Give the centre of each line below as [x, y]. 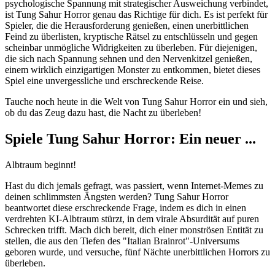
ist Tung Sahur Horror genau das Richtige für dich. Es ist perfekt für [136, 14]
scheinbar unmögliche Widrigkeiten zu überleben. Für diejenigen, [131, 47]
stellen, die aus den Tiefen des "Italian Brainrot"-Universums [122, 241]
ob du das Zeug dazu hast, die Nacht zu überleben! [103, 112]
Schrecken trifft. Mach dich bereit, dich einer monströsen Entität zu [134, 230]
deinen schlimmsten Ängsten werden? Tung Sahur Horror [117, 196]
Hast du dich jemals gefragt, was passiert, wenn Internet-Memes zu [134, 185]
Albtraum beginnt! [41, 165]
